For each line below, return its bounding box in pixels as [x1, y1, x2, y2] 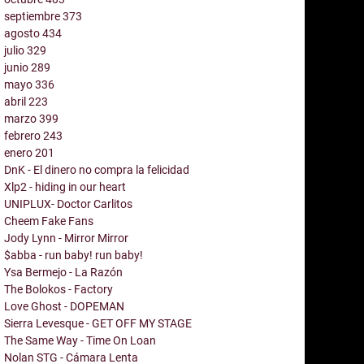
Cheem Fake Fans [4, 214, 93, 227]
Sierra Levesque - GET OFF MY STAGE [4, 316, 192, 330]
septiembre [4, 9, 63, 23]
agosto [4, 26, 42, 40]
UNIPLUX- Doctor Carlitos [4, 197, 132, 210]
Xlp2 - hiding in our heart [4, 180, 126, 193]
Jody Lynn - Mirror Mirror [4, 231, 128, 245]
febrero [4, 128, 43, 142]
